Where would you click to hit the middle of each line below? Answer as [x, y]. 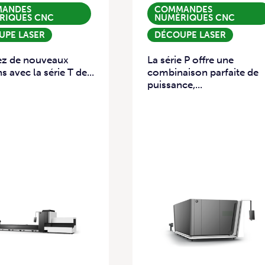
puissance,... [175, 85]
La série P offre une [190, 60]
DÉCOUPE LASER [190, 35]
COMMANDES [183, 9]
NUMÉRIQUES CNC [195, 18]
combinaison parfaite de [203, 72]
